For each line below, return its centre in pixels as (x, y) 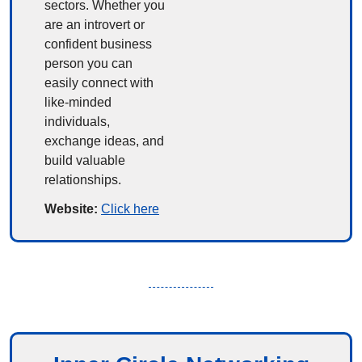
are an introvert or (95, 24)
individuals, (77, 121)
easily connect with (99, 82)
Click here (130, 208)
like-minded (78, 102)
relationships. (83, 179)
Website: (73, 208)
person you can (88, 63)
